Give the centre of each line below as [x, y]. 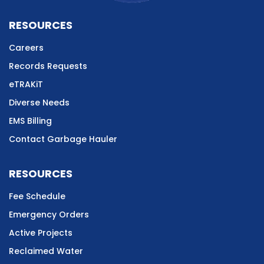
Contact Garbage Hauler [63, 139]
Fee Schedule [37, 196]
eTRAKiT [26, 84]
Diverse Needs [39, 102]
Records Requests [48, 66]
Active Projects [41, 232]
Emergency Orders [49, 214]
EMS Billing [30, 121]
